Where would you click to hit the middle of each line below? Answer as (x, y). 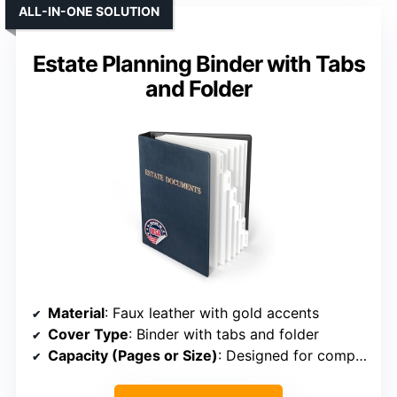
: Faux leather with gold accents (212, 313)
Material (76, 313)
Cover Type (88, 335)
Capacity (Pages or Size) (133, 356)
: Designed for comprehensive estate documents (287, 356)
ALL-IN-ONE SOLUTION (89, 12)
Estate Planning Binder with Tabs (198, 64)
